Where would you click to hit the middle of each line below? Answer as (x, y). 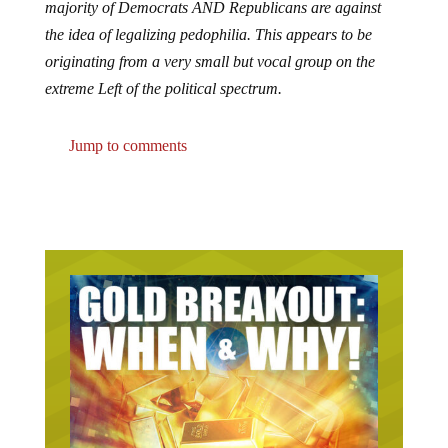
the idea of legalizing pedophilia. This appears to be (208, 18)
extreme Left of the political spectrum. (165, 72)
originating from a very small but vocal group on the (209, 45)
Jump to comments (125, 129)
